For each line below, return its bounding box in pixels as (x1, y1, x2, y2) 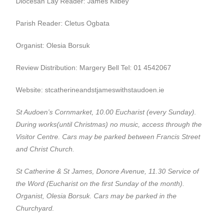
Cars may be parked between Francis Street (62, 132, 201, 141)
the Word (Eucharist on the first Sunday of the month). (16, 179, 185, 187)
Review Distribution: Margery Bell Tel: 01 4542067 (16, 63, 172, 72)
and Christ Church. (16, 145, 75, 153)
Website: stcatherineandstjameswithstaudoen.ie (16, 85, 165, 94)
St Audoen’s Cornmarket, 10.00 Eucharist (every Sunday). (16, 108, 197, 116)
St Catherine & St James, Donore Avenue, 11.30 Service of (16, 167, 199, 175)
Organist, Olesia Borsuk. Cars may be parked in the (16, 191, 177, 200)
